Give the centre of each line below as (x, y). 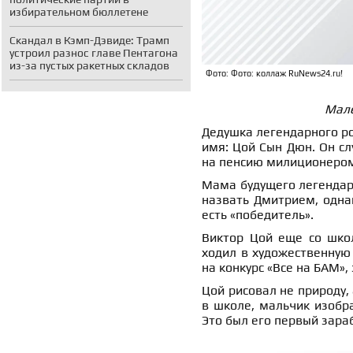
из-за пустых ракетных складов (89, 65)
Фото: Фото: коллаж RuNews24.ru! (274, 74)
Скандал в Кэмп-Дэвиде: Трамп (89, 40)
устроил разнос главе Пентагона (94, 53)
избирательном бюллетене (79, 12)
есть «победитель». (258, 215)
